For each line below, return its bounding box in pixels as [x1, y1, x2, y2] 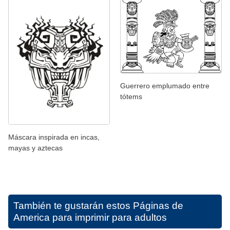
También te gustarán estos [13, 200, 133, 212]
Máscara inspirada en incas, [8, 133, 100, 142]
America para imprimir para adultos [13, 212, 167, 223]
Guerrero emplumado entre [120, 82, 209, 90]
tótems [120, 92, 142, 101]
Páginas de [133, 200, 183, 212]
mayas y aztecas [8, 144, 63, 152]
